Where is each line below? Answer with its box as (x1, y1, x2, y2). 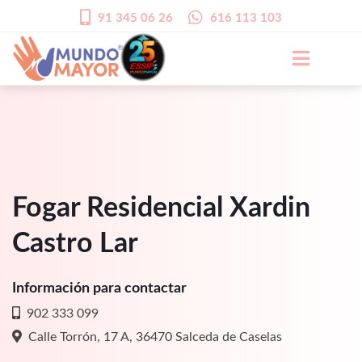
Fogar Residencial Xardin (12, 194, 310, 222)
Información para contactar (12, 280, 187, 296)
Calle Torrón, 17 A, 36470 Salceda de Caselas (22, 330, 282, 343)
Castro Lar (12, 229, 138, 258)
